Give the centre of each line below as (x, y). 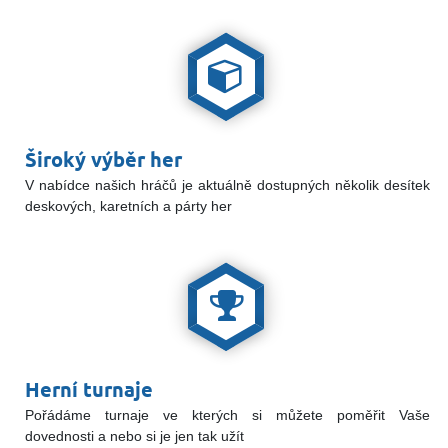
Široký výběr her (103, 160)
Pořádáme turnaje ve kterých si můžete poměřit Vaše (227, 414)
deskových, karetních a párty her (128, 206)
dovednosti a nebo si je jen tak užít (134, 435)
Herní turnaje (89, 389)
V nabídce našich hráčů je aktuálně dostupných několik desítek (227, 185)
